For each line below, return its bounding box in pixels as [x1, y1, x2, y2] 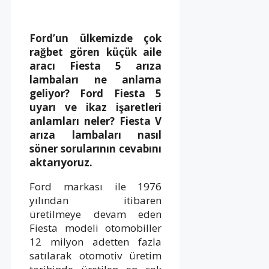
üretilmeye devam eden [29, 207, 162, 221]
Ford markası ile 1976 [29, 179, 162, 193]
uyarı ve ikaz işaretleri [29, 100, 162, 114]
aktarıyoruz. [29, 155, 92, 169]
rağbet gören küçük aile [29, 44, 162, 59]
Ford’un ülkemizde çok [29, 31, 162, 45]
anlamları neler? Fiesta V [29, 113, 162, 128]
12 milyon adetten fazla [29, 234, 162, 249]
